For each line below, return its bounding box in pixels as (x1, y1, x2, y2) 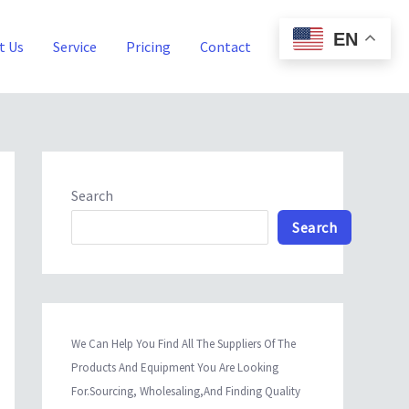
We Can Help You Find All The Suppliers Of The (71, 336, 296, 352)
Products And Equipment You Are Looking (71, 360, 278, 376)
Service (53, 37, 98, 56)
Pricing (126, 37, 172, 56)
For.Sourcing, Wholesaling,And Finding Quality (71, 383, 300, 400)
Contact (200, 37, 252, 56)
